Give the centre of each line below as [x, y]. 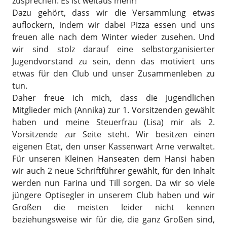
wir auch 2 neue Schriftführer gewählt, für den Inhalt [113, 171]
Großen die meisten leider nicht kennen [113, 207]
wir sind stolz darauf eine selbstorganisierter [113, 49]
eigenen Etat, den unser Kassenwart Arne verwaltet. [113, 146]
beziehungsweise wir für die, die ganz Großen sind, [113, 219]
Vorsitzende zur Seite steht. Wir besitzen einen [113, 134]
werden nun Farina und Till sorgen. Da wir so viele [113, 183]
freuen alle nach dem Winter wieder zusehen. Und [113, 37]
